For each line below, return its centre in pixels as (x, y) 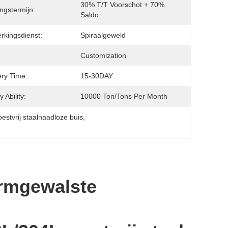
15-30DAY (97, 76)
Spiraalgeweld (103, 35)
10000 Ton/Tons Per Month (124, 96)
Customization (103, 55)
